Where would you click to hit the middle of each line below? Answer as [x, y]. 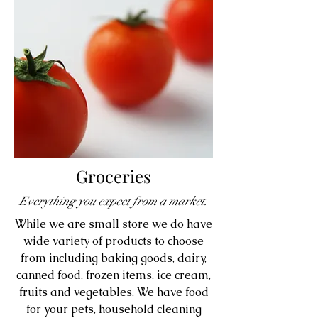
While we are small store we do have [114, 224]
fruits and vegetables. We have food [114, 292]
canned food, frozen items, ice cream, [114, 275]
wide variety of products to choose [114, 241]
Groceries [114, 176]
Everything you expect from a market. [114, 202]
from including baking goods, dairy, [114, 258]
